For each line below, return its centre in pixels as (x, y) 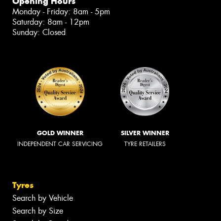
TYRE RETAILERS (145, 144)
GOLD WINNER (60, 133)
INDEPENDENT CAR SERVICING (60, 144)
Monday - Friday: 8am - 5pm (61, 11)
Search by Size (38, 211)
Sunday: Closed (39, 32)
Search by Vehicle (43, 198)
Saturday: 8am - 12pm (51, 22)
